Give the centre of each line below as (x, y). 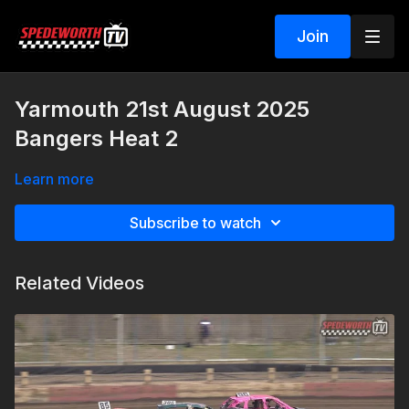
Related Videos (79, 283)
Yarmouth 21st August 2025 (162, 109)
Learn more (54, 179)
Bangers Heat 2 (96, 138)
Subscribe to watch (195, 223)
